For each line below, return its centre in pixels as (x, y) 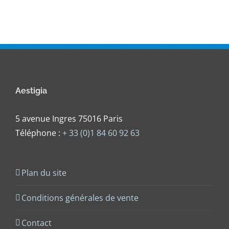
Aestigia (31, 91)
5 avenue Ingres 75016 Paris (69, 119)
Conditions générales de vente (80, 198)
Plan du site (44, 173)
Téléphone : (39, 133)
